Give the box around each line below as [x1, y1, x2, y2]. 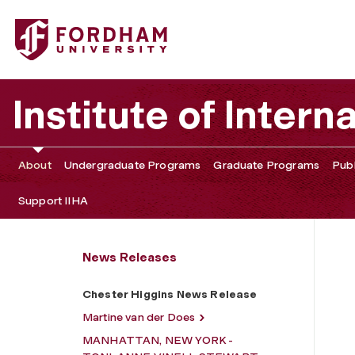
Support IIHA [18, 193, 88, 208]
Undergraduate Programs [63, 158, 201, 172]
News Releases [82, 249, 177, 265]
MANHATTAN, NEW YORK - [82, 333, 234, 347]
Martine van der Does [82, 310, 196, 324]
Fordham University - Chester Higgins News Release [14, 20, 324, 35]
